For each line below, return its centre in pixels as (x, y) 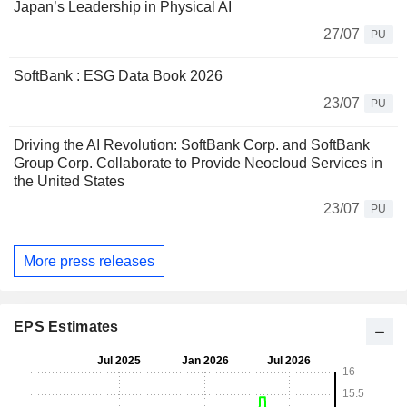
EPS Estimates (66, 327)
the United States (69, 182)
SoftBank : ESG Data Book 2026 (118, 76)
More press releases (89, 261)
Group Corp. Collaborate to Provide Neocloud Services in (198, 164)
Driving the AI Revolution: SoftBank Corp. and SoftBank (192, 145)
